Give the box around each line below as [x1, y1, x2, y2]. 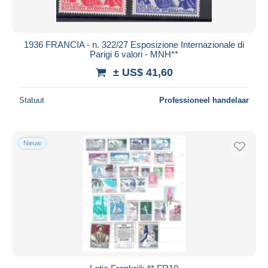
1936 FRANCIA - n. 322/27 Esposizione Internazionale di [24, 39, 244, 50]
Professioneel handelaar [159, 95, 249, 105]
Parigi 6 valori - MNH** [90, 48, 178, 59]
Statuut [19, 95, 44, 105]
